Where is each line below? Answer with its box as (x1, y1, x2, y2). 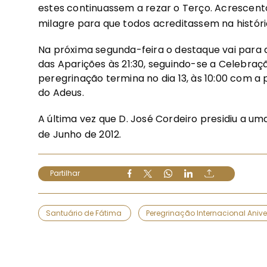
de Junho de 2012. (38, 127, 122, 141)
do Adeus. (38, 85, 84, 100)
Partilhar (50, 167, 80, 178)
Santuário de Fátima (46, 208, 123, 219)
